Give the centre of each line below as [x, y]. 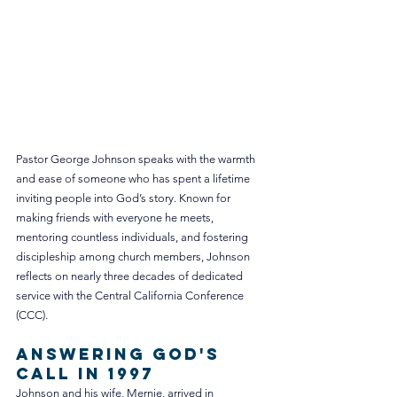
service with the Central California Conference [131, 296]
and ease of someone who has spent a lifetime [134, 179]
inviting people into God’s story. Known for [125, 198]
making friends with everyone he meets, [116, 218]
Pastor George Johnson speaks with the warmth [137, 160]
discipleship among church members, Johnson [134, 257]
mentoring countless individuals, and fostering [133, 237]
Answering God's [121, 354]
